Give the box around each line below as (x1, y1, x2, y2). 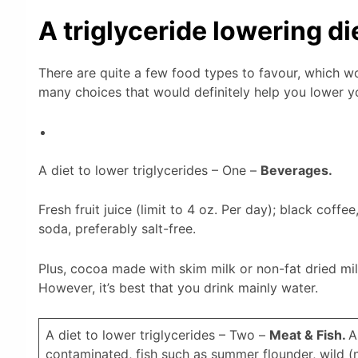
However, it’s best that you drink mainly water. (38, 280, 318, 296)
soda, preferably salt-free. (38, 221, 196, 237)
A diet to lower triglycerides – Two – (46, 326, 269, 343)
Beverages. (261, 161, 332, 178)
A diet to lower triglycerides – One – (38, 161, 261, 178)
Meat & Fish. (269, 326, 348, 343)
